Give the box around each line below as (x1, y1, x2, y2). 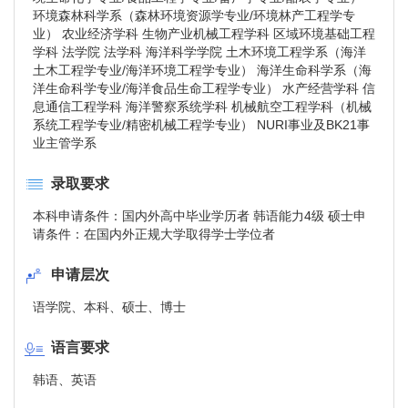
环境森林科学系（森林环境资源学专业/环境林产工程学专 (33, 8, 355, 23)
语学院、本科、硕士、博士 (33, 300, 186, 314)
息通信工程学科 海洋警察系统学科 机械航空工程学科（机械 (33, 99, 372, 114)
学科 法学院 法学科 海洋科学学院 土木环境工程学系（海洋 (33, 45, 366, 59)
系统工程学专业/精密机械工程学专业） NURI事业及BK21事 (33, 117, 370, 132)
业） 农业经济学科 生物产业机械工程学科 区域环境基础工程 (33, 26, 375, 41)
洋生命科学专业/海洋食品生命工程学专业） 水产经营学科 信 (33, 81, 375, 96)
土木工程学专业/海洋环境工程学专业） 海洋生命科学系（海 (33, 63, 372, 77)
